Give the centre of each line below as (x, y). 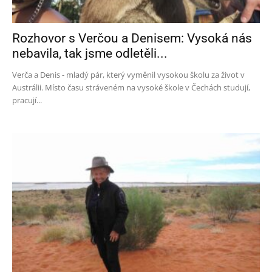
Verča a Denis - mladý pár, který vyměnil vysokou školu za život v (128, 74)
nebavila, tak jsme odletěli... (90, 53)
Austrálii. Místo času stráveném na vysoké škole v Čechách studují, (131, 87)
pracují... (27, 100)
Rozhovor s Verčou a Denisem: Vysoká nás (132, 38)
